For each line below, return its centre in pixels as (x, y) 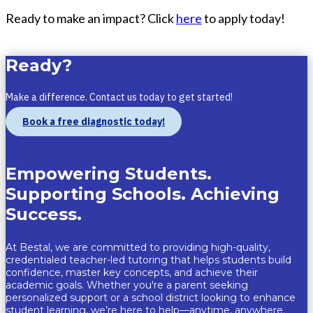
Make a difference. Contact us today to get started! (119, 97)
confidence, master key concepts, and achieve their (132, 272)
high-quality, (241, 247)
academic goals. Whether (70, 285)
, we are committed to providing (131, 247)
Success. (44, 214)
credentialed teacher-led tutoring (87, 260)
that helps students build (230, 260)
